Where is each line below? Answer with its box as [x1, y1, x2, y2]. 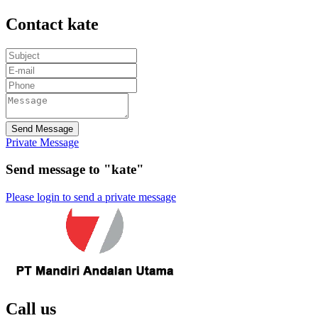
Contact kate [6, 14, 99, 33]
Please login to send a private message [6, 191, 176, 204]
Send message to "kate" [6, 162, 144, 177]
